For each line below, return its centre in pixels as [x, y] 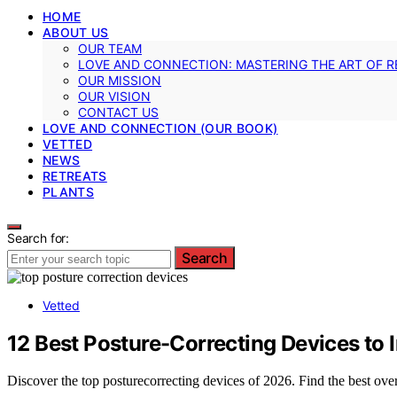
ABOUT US [76, 32]
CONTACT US [118, 112]
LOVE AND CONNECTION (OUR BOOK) [160, 128]
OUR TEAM [110, 48]
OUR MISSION [120, 80]
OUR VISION [114, 96]
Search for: [39, 237]
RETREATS [75, 175]
